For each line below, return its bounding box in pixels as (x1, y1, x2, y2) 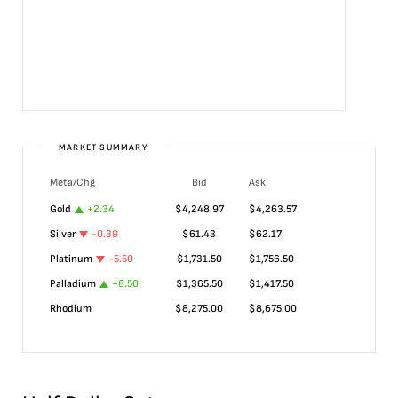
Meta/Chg (50, 176, 95, 189)
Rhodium (50, 302, 92, 315)
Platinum (50, 252, 92, 266)
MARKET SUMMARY (59, 142, 147, 153)
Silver (50, 227, 76, 241)
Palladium (50, 277, 96, 291)
